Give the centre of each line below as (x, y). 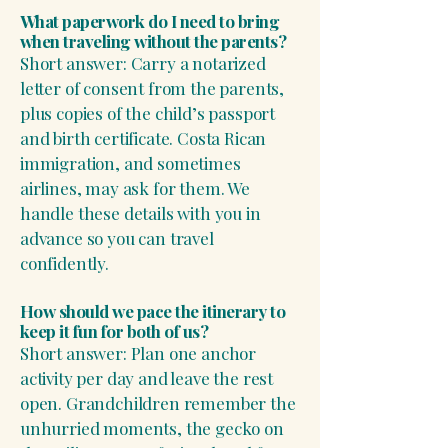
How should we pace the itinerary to (153, 311)
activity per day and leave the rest (147, 378)
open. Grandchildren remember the (158, 403)
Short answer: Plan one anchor (138, 353)
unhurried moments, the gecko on (152, 428)
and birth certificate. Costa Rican (143, 138)
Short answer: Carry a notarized (143, 63)
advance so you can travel (117, 238)
